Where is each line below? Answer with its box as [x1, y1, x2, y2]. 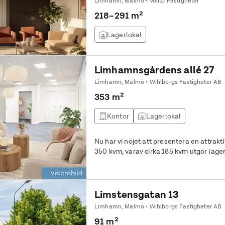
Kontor [106, 111, 129, 121]
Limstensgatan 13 [94, 188, 179, 201]
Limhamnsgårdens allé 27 [94, 63, 214, 76]
